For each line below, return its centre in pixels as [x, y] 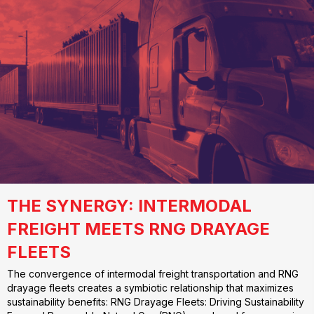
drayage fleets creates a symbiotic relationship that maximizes [150, 288]
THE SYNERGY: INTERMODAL [129, 206]
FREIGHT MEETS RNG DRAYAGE [138, 229]
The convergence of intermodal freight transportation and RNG [153, 274]
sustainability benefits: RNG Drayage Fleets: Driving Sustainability [156, 302]
